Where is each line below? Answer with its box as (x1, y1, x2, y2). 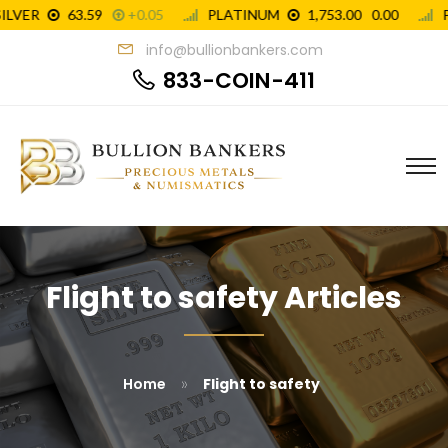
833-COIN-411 (163, 65, 315, 96)
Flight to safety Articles (46, 277, 402, 319)
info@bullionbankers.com (146, 40, 323, 60)
